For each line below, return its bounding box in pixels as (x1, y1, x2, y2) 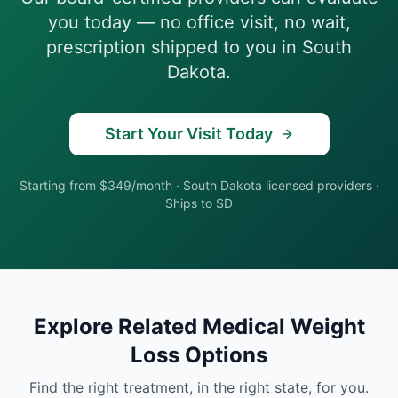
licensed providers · (261, 178, 379, 193)
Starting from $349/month (19, 178, 172, 193)
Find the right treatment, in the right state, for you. (29, 378, 369, 396)
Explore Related (33, 314, 203, 339)
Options (179, 342, 267, 368)
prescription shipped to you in (46, 36, 302, 58)
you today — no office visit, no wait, (47, 12, 351, 33)
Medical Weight (202, 314, 365, 339)
